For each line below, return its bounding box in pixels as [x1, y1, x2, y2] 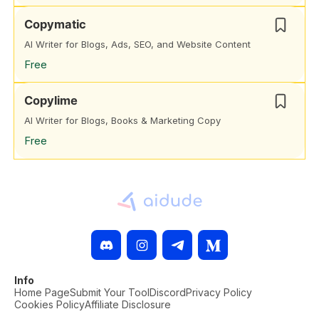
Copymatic [24, 17, 86, 31]
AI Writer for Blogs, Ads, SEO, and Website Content [24, 38, 251, 50]
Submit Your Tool [70, 286, 150, 298]
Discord [150, 286, 186, 298]
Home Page [14, 286, 70, 298]
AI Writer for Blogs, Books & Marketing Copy [24, 115, 221, 126]
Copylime [24, 93, 78, 108]
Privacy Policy [186, 286, 252, 298]
